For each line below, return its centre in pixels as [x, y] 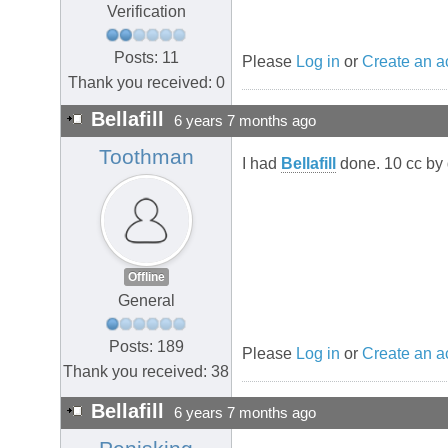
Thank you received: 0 [146, 82]
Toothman [146, 157]
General [146, 301]
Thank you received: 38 [146, 371]
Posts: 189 [146, 346]
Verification [146, 12]
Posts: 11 [146, 57]
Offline [146, 277]
